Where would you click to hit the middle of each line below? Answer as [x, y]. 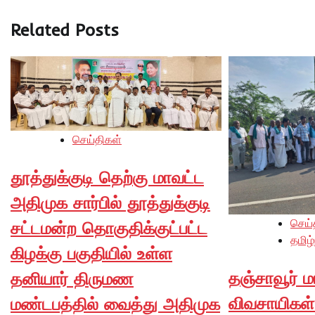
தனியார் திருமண [72, 278]
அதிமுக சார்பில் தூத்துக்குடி [110, 202]
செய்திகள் [97, 139]
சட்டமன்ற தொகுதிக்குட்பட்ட [109, 227]
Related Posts [65, 30]
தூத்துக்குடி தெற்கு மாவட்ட [107, 177]
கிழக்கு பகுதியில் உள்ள [91, 253]
